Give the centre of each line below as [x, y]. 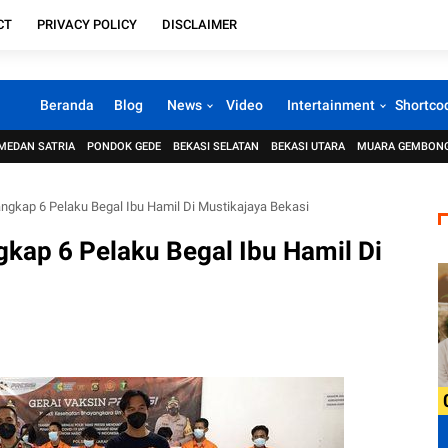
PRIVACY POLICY [87, 24]
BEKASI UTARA [308, 146]
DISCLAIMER [199, 24]
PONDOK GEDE [124, 146]
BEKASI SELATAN [216, 146]
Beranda [66, 105]
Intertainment [330, 105]
